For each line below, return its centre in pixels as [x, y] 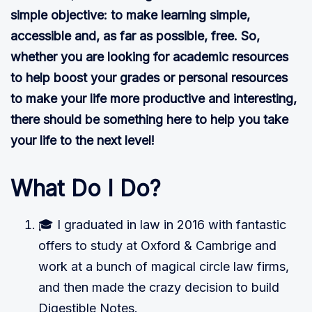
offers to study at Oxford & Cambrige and [157, 246]
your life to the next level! [83, 141]
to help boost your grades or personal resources [149, 78]
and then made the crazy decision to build [159, 288]
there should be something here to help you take [149, 120]
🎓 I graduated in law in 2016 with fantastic [162, 225]
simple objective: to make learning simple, [130, 15]
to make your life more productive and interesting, [154, 99]
